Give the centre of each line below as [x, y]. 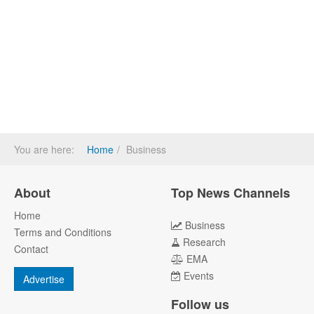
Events [199, 275]
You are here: [47, 149]
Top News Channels [231, 192]
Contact [31, 248]
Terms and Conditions [63, 232]
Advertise [44, 279]
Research [204, 241]
